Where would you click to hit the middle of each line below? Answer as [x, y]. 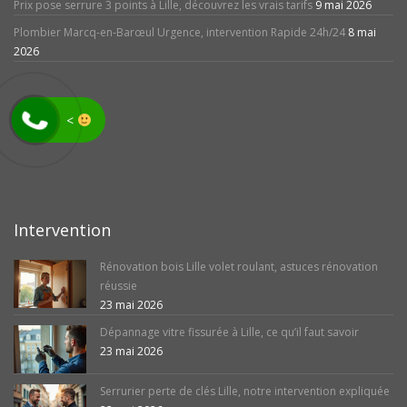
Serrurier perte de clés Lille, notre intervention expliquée [245, 392]
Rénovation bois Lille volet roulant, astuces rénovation [239, 266]
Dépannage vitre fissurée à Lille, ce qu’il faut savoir [229, 332]
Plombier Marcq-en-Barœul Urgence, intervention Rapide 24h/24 [179, 32]
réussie [119, 285]
